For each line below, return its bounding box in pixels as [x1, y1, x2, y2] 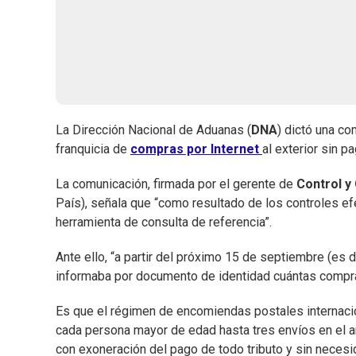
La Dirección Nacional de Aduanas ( [56, 122, 251, 138]
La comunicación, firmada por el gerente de [56, 176, 296, 192]
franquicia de [56, 141, 130, 157]
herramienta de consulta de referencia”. [56, 215, 272, 230]
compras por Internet [130, 141, 262, 157]
